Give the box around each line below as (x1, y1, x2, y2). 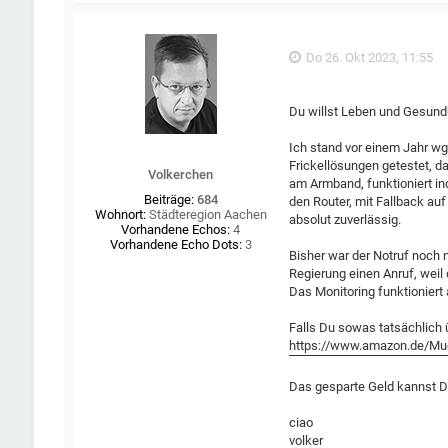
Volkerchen (148, 167, 214, 183)
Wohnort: (94, 207, 146, 223)
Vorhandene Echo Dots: (109, 237, 242, 253)
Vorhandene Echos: (121, 222, 231, 238)
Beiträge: (143, 192, 194, 208)
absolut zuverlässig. (289, 211, 402, 227)
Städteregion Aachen (145, 207, 267, 223)
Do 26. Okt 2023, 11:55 (303, 50, 434, 66)
